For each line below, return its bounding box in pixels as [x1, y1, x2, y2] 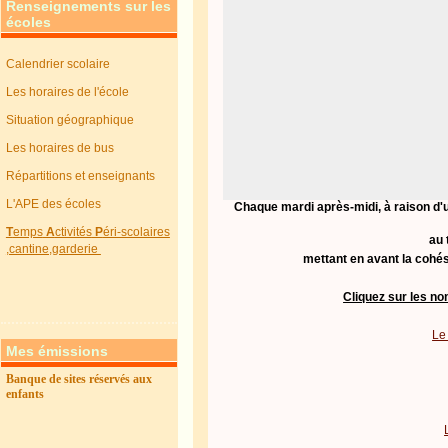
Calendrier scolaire [5, 57, 110, 71]
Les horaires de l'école [5, 85, 129, 99]
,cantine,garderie [5, 242, 101, 256]
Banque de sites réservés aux [5, 372, 152, 386]
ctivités [54, 225, 92, 239]
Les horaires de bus [5, 141, 114, 155]
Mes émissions [5, 343, 108, 359]
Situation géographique [5, 113, 134, 127]
